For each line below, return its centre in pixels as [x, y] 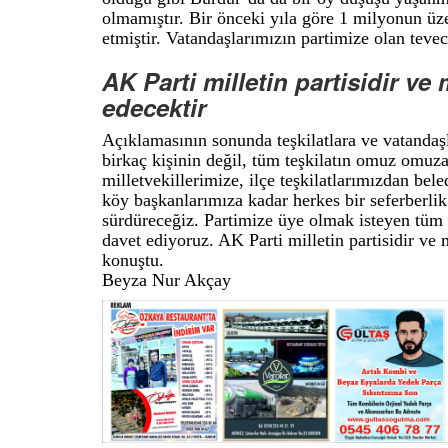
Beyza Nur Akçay [166, 280]
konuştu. [133, 260]
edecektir [154, 107]
